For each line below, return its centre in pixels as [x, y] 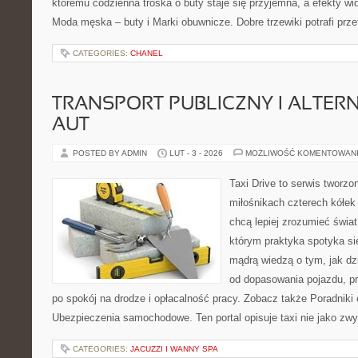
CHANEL [147, 53]
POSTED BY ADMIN [111, 153]
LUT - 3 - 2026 [196, 153]
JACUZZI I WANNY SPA [174, 349]
